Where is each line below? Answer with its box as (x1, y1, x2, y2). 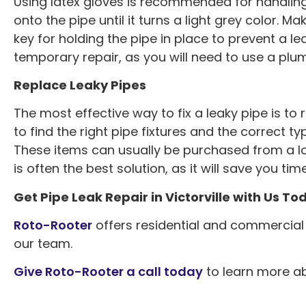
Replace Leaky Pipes (14, 76, 146, 94)
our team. (14, 235, 72, 253)
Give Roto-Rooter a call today (14, 263, 203, 281)
